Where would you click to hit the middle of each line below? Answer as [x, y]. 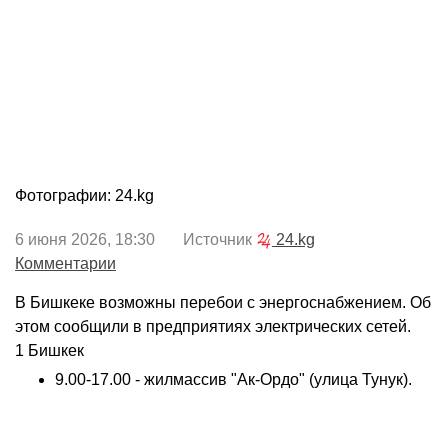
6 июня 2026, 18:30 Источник [135, 240]
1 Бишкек [49, 351]
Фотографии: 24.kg [84, 196]
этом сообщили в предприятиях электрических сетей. [213, 327]
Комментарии [65, 264]
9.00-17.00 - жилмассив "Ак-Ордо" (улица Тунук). [233, 380]
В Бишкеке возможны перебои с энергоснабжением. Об [223, 303]
